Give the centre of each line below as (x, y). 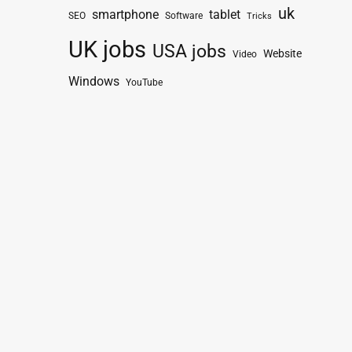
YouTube (144, 83)
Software (184, 16)
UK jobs (107, 50)
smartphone (125, 15)
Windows (94, 82)
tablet (225, 15)
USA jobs (189, 51)
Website (282, 54)
